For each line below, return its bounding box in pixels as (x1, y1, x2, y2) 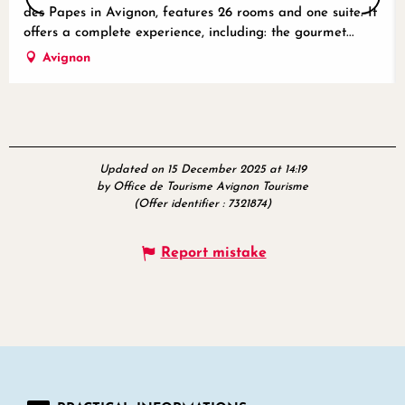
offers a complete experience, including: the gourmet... (24, 25, 354, 40)
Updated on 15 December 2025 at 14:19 (99, 163, 306, 175)
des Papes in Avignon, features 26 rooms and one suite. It (24, 5, 377, 20)
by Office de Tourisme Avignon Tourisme (97, 180, 308, 193)
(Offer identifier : (134, 197, 228, 210)
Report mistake (160, 245, 267, 260)
